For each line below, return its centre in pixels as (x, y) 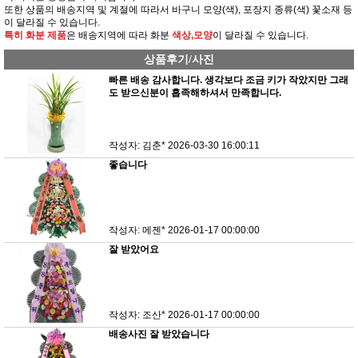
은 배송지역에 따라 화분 (119, 35)
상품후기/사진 (179, 59)
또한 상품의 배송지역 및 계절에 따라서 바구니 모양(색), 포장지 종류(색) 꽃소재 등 (178, 9)
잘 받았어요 (134, 249)
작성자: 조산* (137, 314)
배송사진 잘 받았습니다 (159, 334)
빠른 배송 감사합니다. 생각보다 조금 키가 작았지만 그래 (229, 80)
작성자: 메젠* (137, 230)
